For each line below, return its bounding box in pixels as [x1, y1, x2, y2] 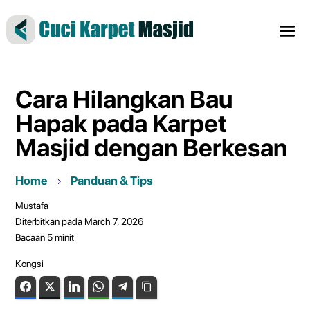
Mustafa [15, 199, 49, 211]
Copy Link [157, 281, 192, 291]
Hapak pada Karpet [15, 108, 228, 138]
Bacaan [15, 231, 46, 243]
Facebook [36, 281, 71, 291]
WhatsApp [109, 281, 147, 291]
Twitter [60, 281, 85, 291]
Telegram [133, 281, 165, 291]
